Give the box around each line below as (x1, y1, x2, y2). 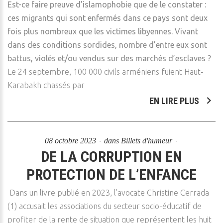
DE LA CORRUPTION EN (41, 148, 182, 165)
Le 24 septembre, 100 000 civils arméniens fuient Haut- (7, 67, 204, 76)
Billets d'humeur (120, 136, 172, 145)
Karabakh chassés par (7, 81, 85, 90)
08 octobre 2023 (44, 136, 98, 145)
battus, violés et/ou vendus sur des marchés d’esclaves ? (7, 54, 211, 63)
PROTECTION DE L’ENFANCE (26, 166, 197, 183)
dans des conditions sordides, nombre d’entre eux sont (7, 40, 207, 49)
